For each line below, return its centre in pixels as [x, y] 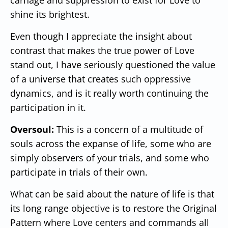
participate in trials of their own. [79, 172]
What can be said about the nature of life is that [112, 194]
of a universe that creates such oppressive [101, 79]
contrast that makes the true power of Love [102, 50]
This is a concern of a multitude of [129, 129]
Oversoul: [32, 129]
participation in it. [48, 107]
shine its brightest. [50, 14]
